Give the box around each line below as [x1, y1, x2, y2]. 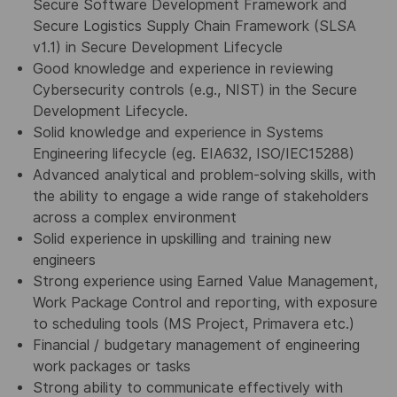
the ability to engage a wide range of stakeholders [32, 187, 369, 205]
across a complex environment [32, 208, 237, 226]
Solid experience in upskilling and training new [32, 230, 331, 247]
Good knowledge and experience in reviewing [32, 59, 333, 77]
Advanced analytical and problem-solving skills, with [32, 166, 376, 183]
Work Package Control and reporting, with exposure [32, 293, 378, 311]
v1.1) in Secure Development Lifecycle [32, 38, 283, 56]
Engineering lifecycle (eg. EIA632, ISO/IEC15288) [32, 144, 354, 162]
